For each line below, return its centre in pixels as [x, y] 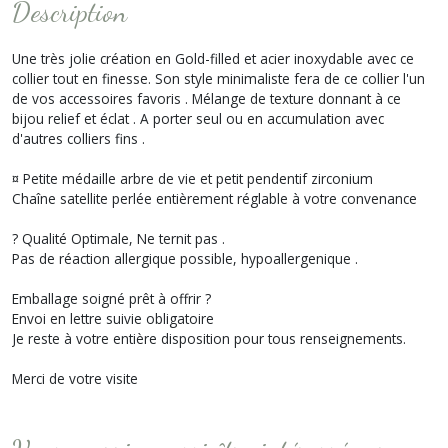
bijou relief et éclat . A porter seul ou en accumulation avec [198, 118]
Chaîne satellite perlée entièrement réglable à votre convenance [214, 198]
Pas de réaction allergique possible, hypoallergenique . [185, 258]
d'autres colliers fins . [78, 138]
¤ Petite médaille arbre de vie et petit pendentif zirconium [192, 178]
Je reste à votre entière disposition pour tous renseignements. [209, 338]
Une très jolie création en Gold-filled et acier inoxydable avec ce [213, 58]
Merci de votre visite [75, 378]
